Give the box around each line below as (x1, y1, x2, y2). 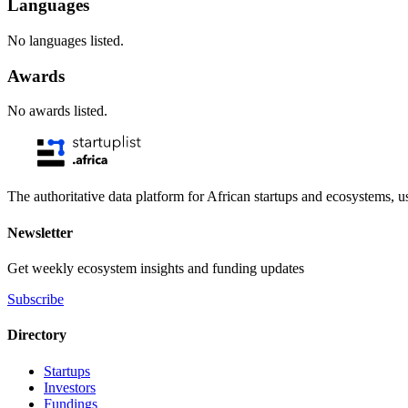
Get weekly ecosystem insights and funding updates (7, 260, 304, 276)
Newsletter (7, 224, 73, 240)
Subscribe (7, 291, 64, 307)
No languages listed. (7, 33, 124, 48)
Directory (7, 327, 66, 343)
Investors (44, 379, 96, 395)
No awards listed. (7, 103, 107, 119)
